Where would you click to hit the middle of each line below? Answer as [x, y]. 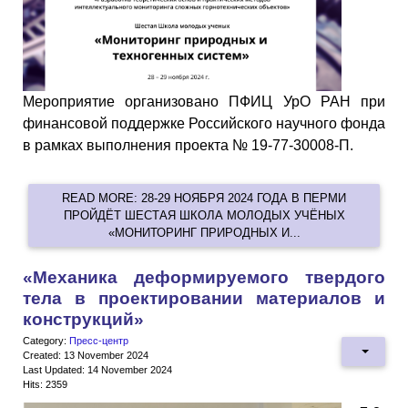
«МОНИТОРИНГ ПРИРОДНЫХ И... [204, 233]
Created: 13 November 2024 [86, 356]
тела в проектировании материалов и [204, 299]
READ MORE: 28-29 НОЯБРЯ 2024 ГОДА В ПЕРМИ [204, 199]
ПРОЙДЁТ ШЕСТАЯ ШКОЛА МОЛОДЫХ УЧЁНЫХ [204, 216]
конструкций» [83, 320]
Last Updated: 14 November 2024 [97, 370]
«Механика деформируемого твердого [204, 278]
